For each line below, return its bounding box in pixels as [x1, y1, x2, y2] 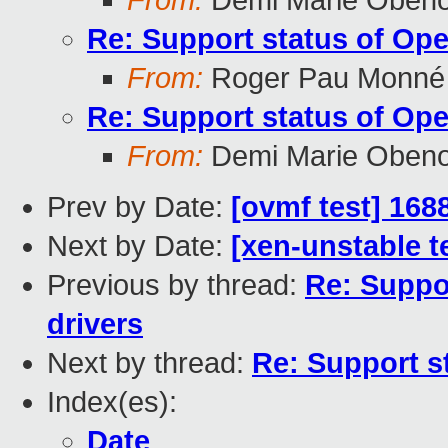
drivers [47, 308, 143, 341]
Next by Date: [47, 230, 231, 263]
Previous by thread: [47, 269, 305, 302]
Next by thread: [47, 347, 252, 380]
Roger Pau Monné [203, 62, 445, 95]
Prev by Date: [47, 191, 231, 224]
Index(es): [47, 386, 177, 419]
